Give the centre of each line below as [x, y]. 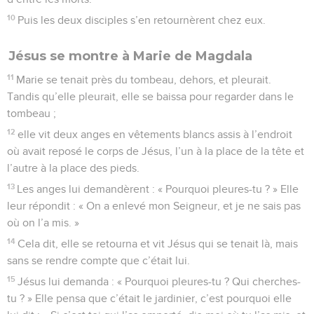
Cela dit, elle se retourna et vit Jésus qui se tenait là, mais [158, 244]
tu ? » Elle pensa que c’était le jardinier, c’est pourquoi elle [149, 298]
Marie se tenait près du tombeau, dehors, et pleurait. [144, 80]
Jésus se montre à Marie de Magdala [130, 56]
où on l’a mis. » [43, 223]
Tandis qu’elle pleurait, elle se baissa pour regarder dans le [150, 96]
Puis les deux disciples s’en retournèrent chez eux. [142, 20]
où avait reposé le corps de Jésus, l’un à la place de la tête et [156, 151]
